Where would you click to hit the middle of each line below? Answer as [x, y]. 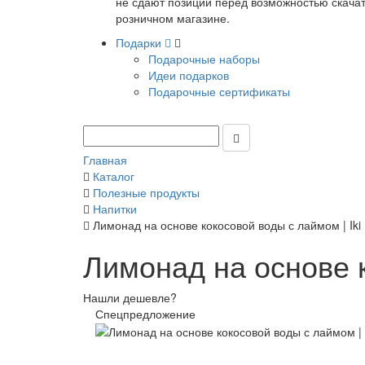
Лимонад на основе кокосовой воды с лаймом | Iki [227, 225]
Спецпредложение [145, 314]
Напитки [115, 209]
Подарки [140, 42]
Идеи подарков [189, 75]
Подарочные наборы [204, 59]
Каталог [114, 176]
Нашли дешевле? [130, 297]
